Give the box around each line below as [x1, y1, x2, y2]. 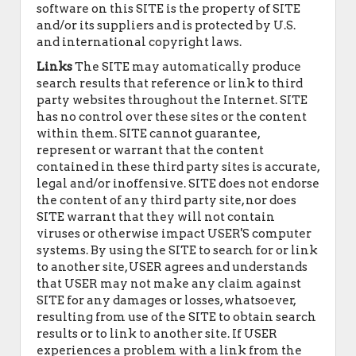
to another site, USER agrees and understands [37, 260, 308, 274]
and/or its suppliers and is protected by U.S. [37, 18, 296, 33]
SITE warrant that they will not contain [37, 210, 275, 224]
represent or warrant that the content [37, 143, 264, 157]
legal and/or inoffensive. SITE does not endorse [37, 176, 319, 191]
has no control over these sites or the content [37, 110, 307, 124]
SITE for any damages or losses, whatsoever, [37, 293, 296, 308]
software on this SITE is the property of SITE [37, 2, 300, 16]
